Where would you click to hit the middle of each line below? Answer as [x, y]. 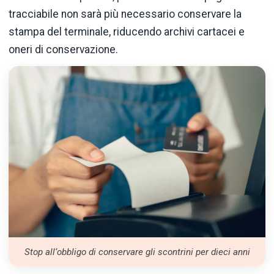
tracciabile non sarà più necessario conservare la [125, 14]
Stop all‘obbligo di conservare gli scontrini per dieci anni [137, 252]
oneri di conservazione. [63, 50]
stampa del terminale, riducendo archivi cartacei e [127, 32]
